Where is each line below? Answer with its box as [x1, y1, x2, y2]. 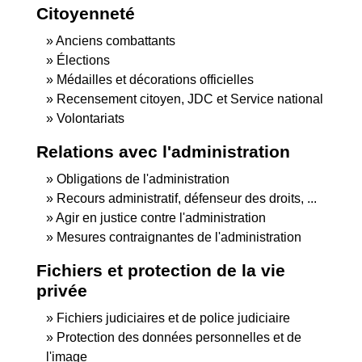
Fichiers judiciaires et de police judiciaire [57, 310, 290, 325]
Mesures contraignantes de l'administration [57, 229, 301, 244]
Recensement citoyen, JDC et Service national [57, 91, 323, 106]
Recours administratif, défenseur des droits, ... [57, 191, 317, 205]
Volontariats [57, 111, 124, 125]
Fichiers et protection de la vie [36, 260, 285, 280]
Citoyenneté [36, 3, 135, 23]
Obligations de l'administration [57, 171, 229, 186]
